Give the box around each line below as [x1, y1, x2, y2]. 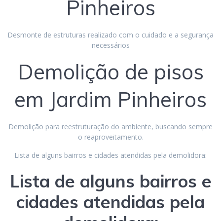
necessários [91, 40, 130, 50]
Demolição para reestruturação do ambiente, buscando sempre [8, 121, 213, 131]
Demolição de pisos [17, 58, 204, 85]
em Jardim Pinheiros [14, 86, 207, 112]
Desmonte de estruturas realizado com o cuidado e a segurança [7, 30, 214, 39]
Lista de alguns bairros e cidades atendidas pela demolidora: [14, 150, 207, 160]
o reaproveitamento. [77, 132, 144, 142]
